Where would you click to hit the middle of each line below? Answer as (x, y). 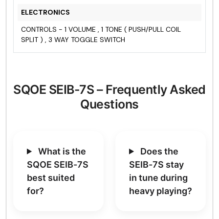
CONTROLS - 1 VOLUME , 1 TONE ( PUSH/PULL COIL (101, 29)
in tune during (158, 177)
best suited (51, 177)
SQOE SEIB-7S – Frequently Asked (109, 89)
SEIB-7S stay (156, 164)
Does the (159, 151)
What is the (61, 151)
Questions (109, 104)
